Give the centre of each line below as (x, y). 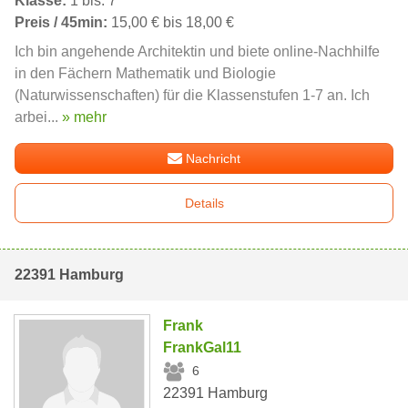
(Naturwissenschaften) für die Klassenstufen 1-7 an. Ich (192, 95)
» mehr (84, 117)
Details (204, 203)
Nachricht (214, 158)
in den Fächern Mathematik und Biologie (145, 73)
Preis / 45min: (61, 22)
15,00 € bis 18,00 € (171, 22)
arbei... (38, 117)
